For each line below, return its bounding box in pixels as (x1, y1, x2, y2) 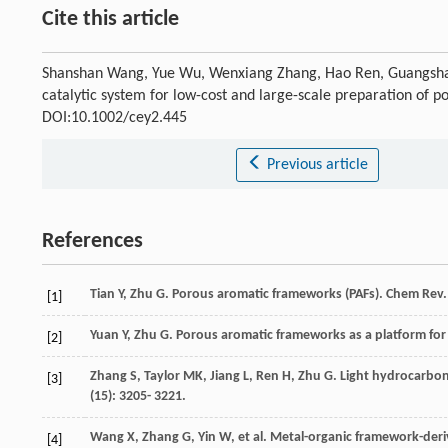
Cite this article (42, 7, 179, 31)
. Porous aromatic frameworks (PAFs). (165, 286, 386, 302)
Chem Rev (386, 286, 443, 302)
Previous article (266, 156, 368, 173)
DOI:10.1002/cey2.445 (42, 109, 187, 126)
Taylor (144, 368, 180, 384)
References (42, 229, 143, 253)
